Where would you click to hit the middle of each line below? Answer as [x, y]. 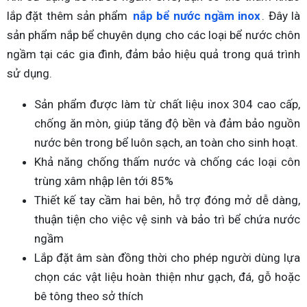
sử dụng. [29, 73]
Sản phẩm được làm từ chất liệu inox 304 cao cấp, [167, 104]
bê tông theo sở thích [89, 296]
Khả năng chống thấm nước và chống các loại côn [167, 161]
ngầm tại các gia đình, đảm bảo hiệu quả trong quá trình [153, 54]
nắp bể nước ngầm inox [197, 15]
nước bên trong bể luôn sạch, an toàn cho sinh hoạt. [166, 142]
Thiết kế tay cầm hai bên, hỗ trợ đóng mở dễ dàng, [167, 200]
